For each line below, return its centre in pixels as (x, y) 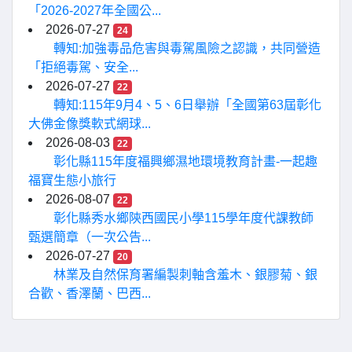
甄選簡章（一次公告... (90, 237)
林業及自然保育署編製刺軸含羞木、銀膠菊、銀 (185, 275)
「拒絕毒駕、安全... (83, 67)
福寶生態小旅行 (72, 180)
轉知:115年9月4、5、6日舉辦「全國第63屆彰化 (187, 105)
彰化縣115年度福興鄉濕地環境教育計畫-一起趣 (185, 161)
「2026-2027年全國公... (95, 11)
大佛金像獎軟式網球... (90, 124)
